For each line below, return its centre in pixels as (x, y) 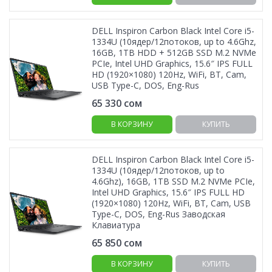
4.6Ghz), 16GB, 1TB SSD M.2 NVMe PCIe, (173, 181)
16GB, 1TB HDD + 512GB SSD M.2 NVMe (174, 53)
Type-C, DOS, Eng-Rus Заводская (158, 214)
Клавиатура (116, 225)
